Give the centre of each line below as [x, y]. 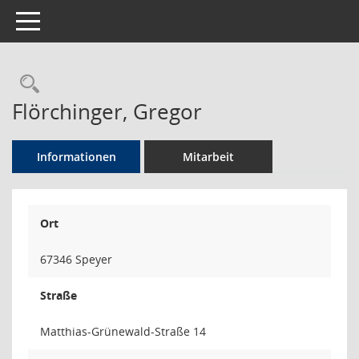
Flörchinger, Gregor [107, 111]
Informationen [76, 157]
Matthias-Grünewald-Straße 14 [123, 331]
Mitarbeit [208, 157]
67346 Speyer [76, 259]
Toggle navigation [63, 20]
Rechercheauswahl [122, 84]
